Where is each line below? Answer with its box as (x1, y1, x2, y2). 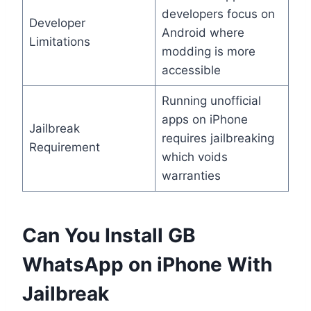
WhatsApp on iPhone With (22, 252, 272, 276)
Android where (161, 25, 244, 40)
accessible (161, 62, 221, 77)
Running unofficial (161, 93, 261, 108)
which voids (161, 149, 228, 164)
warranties (161, 168, 221, 183)
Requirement (28, 140, 100, 154)
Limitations (28, 34, 90, 49)
